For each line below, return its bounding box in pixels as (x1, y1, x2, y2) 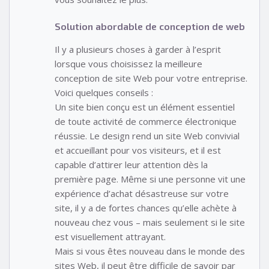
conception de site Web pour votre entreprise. (55, 71, 247, 84)
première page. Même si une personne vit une (55, 172, 246, 185)
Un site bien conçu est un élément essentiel (55, 100, 235, 113)
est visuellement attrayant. (55, 230, 166, 243)
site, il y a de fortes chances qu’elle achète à (55, 201, 237, 214)
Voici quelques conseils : (55, 86, 153, 98)
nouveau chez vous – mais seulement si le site (55, 216, 245, 228)
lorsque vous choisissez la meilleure (55, 57, 202, 70)
